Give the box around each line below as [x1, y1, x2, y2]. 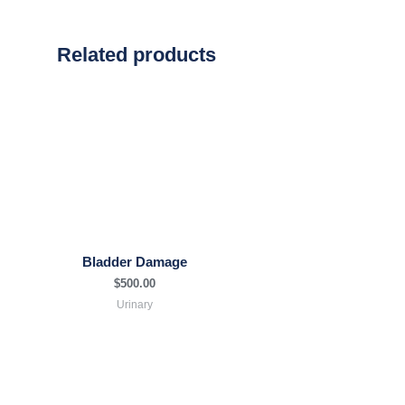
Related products [57, 43, 216, 67]
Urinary [116, 297, 153, 311]
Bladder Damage [81, 255, 187, 269]
